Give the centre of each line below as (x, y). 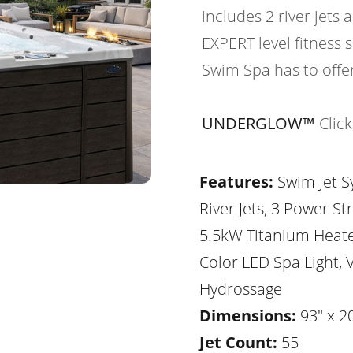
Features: (236, 182)
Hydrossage (241, 289)
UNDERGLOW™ (258, 123)
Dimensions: (248, 316)
